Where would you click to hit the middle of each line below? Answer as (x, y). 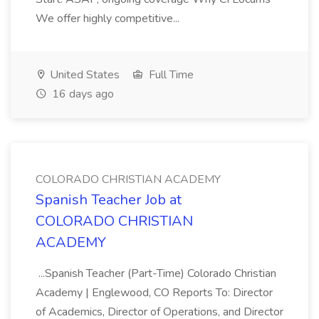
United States (83, 75)
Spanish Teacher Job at (109, 200)
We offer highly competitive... (109, 19)
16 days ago (82, 94)
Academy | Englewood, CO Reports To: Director (154, 293)
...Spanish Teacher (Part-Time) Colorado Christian (156, 273)
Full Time (170, 75)
